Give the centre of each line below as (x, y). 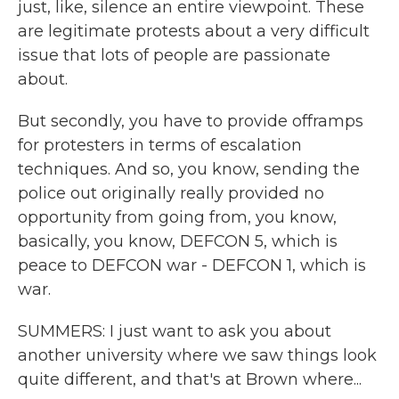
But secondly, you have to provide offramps (191, 121)
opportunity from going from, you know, (177, 217)
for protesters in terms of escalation (160, 145)
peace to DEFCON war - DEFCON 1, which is (192, 265)
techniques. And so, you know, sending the (189, 169)
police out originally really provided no (171, 193)
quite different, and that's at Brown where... (190, 379)
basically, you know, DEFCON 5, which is (178, 241)
